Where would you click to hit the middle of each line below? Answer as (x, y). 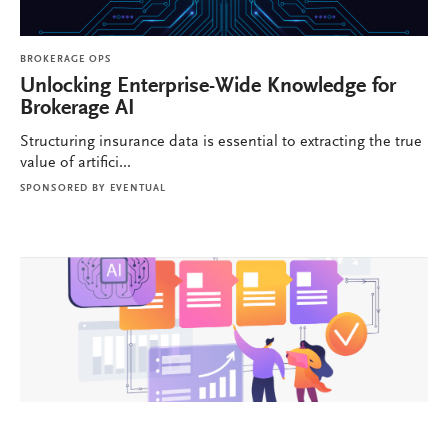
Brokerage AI (77, 109)
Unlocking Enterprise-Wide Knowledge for (208, 87)
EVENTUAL (138, 189)
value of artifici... (75, 163)
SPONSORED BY (63, 189)
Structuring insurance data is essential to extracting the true (221, 142)
